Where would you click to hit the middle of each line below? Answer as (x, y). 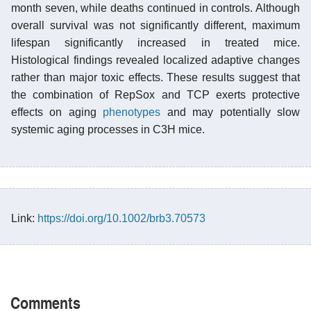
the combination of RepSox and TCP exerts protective (155, 94)
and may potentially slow (230, 112)
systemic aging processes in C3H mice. (108, 129)
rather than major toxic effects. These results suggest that (155, 77)
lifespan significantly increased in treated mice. (155, 42)
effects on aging (57, 112)
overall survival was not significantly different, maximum (155, 25)
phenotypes (132, 112)
